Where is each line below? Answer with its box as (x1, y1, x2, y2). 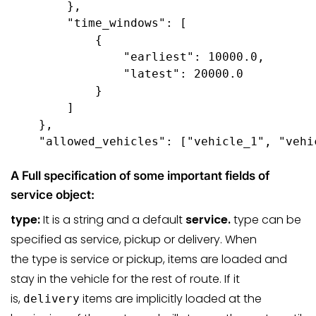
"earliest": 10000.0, (11, 50, 265, 63)
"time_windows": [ (11, 16, 194, 30)
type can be (233, 211, 301, 228)
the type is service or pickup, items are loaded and (11, 250, 287, 267)
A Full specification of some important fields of (11, 168, 269, 183)
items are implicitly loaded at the (80, 290, 262, 307)
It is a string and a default (43, 211, 186, 228)
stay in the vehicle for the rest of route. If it (11, 270, 240, 287)
